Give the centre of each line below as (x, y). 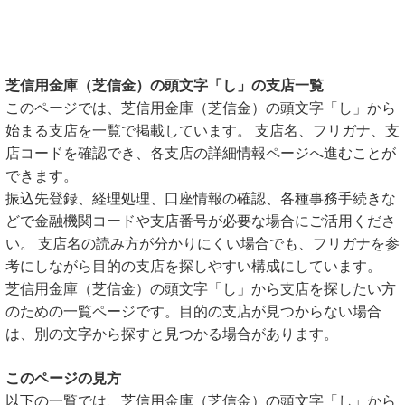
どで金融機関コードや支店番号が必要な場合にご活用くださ (201, 221)
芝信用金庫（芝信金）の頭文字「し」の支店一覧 (165, 85)
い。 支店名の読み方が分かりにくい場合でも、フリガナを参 (202, 244)
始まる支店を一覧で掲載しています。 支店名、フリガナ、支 (202, 131)
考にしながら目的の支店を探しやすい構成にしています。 (193, 266)
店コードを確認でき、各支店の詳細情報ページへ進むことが (201, 153)
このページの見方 (63, 378)
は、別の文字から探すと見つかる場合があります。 (172, 334)
